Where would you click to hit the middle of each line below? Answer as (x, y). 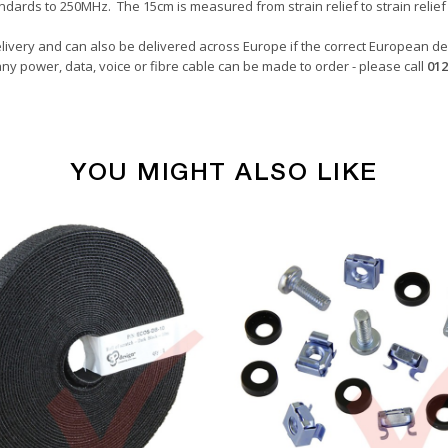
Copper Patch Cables (297, 231)
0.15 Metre (265, 313)
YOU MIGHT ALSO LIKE (224, 170)
